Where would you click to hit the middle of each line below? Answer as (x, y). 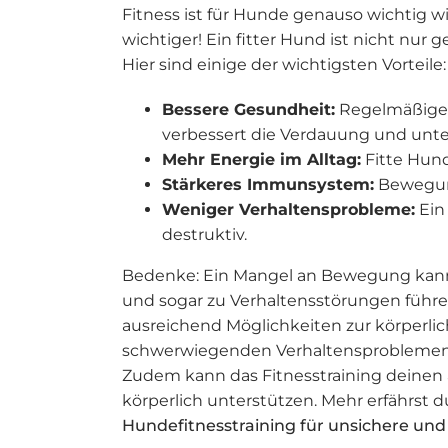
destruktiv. (204, 234)
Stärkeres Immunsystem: (268, 184)
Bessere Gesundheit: (248, 109)
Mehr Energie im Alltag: (261, 159)
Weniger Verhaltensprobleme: (288, 209)
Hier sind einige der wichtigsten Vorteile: (284, 64)
